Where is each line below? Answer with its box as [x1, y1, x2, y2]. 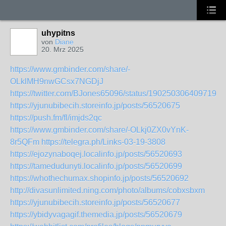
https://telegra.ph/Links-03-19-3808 [41, 138, 165, 146]
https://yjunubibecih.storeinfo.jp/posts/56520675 [10, 101, 180, 110]
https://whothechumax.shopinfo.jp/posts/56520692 [10, 174, 189, 183]
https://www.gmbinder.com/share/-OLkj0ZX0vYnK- [10, 126, 189, 134]
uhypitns [41, 29, 75, 37]
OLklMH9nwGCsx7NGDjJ [10, 77, 103, 86]
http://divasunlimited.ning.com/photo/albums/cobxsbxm [10, 186, 205, 195]
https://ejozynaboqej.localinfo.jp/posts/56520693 [10, 150, 182, 158]
